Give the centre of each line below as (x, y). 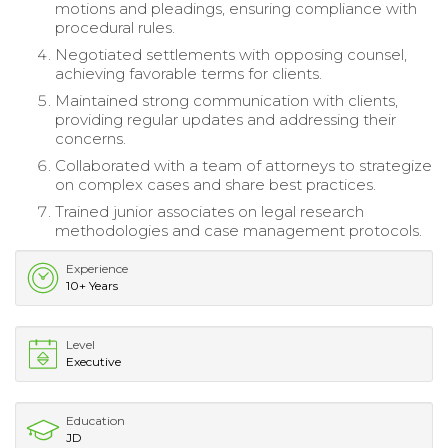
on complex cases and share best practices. (215, 185)
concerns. (90, 139)
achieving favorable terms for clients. (188, 74)
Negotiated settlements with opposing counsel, (231, 55)
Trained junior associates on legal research (209, 212)
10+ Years (92, 286)
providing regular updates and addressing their (225, 120)
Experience (97, 269)
